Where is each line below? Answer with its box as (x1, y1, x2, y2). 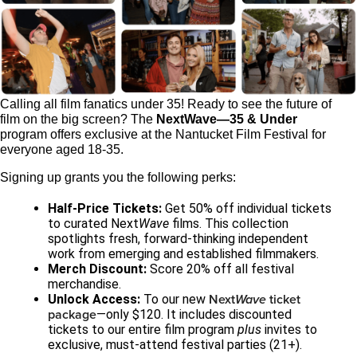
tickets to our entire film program (48, 322, 237, 338)
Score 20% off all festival (147, 261, 294, 277)
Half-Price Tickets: (48, 201, 162, 217)
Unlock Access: (48, 292, 140, 308)
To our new (140, 292, 209, 308)
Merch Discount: (48, 261, 147, 277)
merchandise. (48, 277, 121, 292)
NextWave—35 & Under (156, 112, 297, 127)
